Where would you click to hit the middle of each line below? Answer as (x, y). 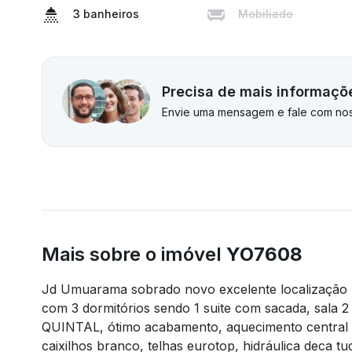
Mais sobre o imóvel (134, 254)
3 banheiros (106, 14)
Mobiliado (266, 14)
